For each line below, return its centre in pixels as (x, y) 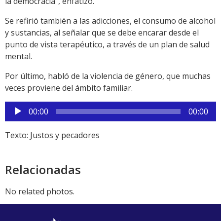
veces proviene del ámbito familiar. (69, 88)
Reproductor (28, 107)
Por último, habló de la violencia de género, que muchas (108, 76)
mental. (18, 56)
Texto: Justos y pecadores (52, 135)
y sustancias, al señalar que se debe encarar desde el (102, 33)
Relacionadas (43, 170)
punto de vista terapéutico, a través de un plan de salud (107, 45)
